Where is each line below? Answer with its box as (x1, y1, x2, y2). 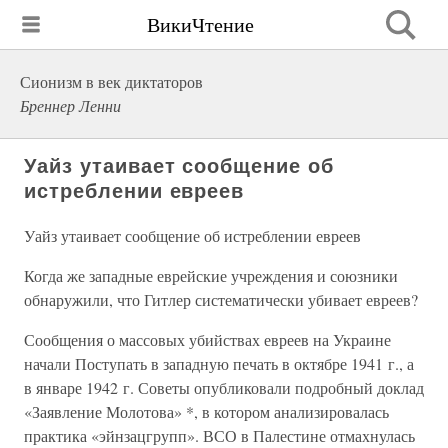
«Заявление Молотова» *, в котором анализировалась (24, 401, 389, 422)
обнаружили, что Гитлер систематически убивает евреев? (24, 289, 418, 310)
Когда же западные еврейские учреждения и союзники (24, 265, 398, 286)
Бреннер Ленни (20, 95, 121, 116)
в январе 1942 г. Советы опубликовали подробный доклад (24, 377, 424, 398)
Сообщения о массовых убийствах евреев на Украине (24, 329, 391, 350)
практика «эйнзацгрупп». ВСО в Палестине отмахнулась (24, 425, 415, 446)
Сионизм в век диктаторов (20, 71, 203, 92)
